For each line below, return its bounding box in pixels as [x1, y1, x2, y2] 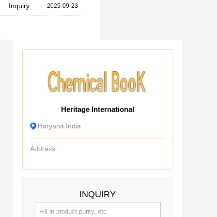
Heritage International [61, 105, 134, 113]
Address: [30, 145, 57, 153]
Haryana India [38, 122, 81, 130]
